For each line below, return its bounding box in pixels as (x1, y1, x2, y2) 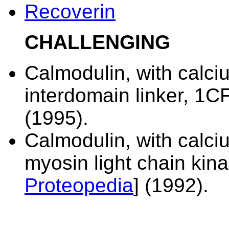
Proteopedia (25, 174, 133, 196)
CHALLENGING (25, 31, 170, 53)
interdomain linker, (25, 84, 194, 106)
